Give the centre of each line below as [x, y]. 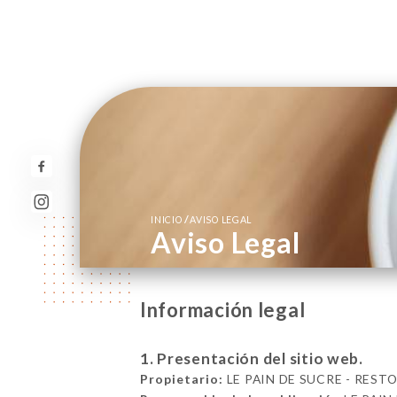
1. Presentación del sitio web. [251, 359]
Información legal [222, 310]
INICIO [168, 220]
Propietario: [181, 379]
